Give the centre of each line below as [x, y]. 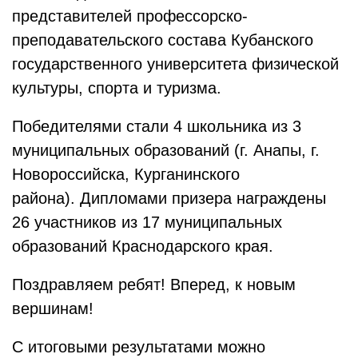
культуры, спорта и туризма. [117, 88]
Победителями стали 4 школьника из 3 [157, 126]
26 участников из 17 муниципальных [147, 222]
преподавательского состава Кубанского [163, 40]
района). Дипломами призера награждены [169, 198]
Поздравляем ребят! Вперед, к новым [154, 284]
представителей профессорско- [130, 16]
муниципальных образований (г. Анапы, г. [166, 150]
